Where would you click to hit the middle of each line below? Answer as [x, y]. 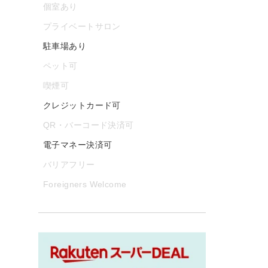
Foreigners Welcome [85, 184]
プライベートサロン [82, 26]
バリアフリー [69, 164]
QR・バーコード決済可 [89, 125]
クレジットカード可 [82, 105]
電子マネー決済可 [78, 144]
